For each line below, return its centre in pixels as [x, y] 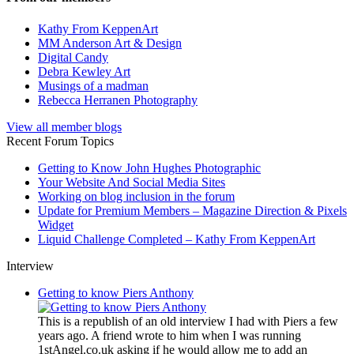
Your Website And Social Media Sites [132, 182]
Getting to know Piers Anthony [116, 292]
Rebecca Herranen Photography [118, 100]
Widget [56, 224]
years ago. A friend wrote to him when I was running [169, 335]
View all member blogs [64, 126]
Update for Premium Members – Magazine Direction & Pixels [192, 210]
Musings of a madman [93, 85]
